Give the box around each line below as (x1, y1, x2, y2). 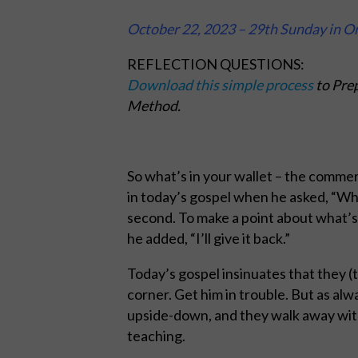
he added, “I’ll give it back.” (127, 229, 290, 247)
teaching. (127, 326, 185, 344)
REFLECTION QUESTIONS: (127, 54, 304, 73)
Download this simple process (127, 75, 313, 93)
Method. (127, 96, 181, 114)
